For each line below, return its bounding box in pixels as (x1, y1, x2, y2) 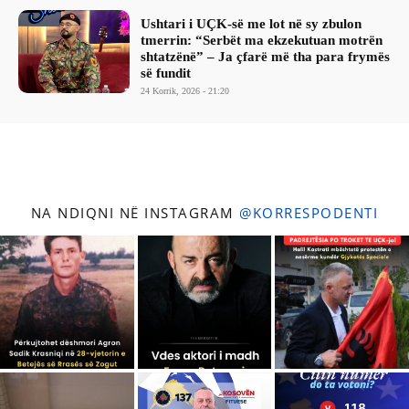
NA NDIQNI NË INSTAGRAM (30, 203, 240, 222)
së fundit (141, 65, 192, 80)
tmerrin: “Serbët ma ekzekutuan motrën (141, 32, 383, 47)
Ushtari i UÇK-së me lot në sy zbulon (141, 16, 362, 31)
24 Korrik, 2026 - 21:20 (141, 85, 230, 96)
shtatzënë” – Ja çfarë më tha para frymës (141, 48, 391, 64)
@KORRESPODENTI (239, 203, 379, 222)
